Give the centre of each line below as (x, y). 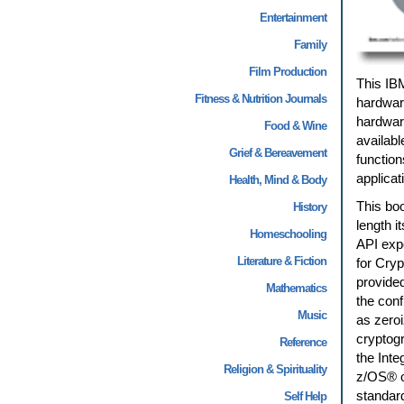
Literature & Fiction (281, 261)
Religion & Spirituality (275, 369)
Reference (303, 342)
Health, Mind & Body (277, 180)
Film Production (287, 72)
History (309, 207)
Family (310, 45)
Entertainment (293, 18)
